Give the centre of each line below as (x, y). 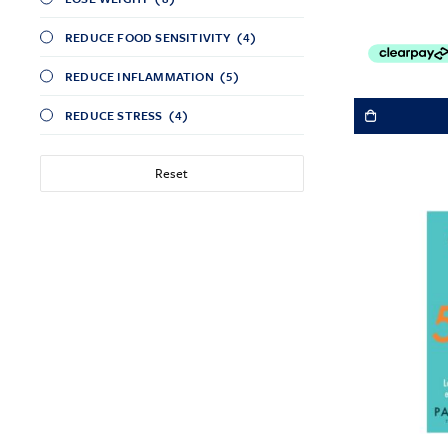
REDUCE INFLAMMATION (139, 75)
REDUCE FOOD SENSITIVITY (148, 36)
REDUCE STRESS (114, 114)
